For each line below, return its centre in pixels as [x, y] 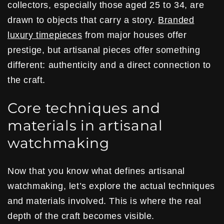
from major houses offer [134, 35]
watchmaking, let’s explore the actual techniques [111, 186]
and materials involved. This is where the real [104, 201]
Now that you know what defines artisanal [96, 171]
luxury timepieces [45, 35]
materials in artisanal [85, 125]
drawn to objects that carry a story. [83, 20]
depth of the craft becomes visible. [81, 216]
